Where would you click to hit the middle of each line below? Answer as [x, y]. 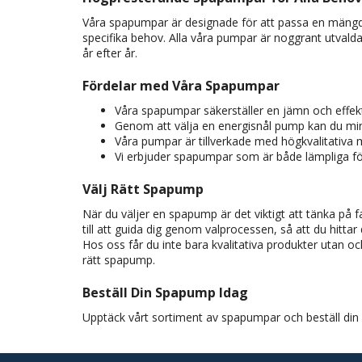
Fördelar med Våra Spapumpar [181, 86]
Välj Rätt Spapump [143, 189]
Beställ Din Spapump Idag [165, 293]
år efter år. [110, 53]
